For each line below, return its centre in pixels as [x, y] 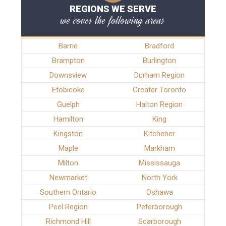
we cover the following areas [113, 20]
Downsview [68, 75]
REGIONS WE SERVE [113, 9]
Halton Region [160, 105]
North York [159, 178]
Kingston [68, 134]
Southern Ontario [68, 192]
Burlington [160, 61]
